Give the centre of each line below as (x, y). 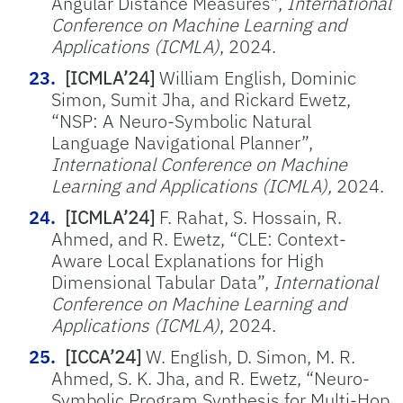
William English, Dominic (258, 78)
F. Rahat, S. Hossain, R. (248, 217)
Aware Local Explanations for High (188, 260)
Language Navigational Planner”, (182, 143)
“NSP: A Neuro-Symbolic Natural (181, 121)
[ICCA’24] (103, 357)
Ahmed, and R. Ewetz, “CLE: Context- (199, 239)
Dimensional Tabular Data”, (162, 282)
